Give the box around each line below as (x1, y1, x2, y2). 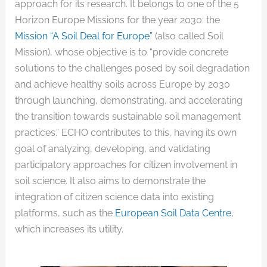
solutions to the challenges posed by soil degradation (14, 62, 250, 74)
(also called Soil (154, 30, 223, 42)
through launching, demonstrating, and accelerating (14, 94, 243, 106)
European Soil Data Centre (114, 207, 231, 219)
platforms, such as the (14, 207, 115, 219)
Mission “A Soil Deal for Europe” (14, 30, 155, 42)
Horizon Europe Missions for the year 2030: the (14, 14, 220, 26)
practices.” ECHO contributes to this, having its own (14, 126, 237, 138)
